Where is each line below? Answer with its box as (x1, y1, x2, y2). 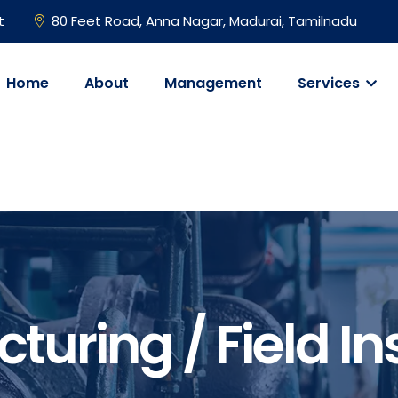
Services (298, 73, 363, 93)
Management (164, 73, 262, 93)
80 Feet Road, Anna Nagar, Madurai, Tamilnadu (52, 12, 357, 30)
